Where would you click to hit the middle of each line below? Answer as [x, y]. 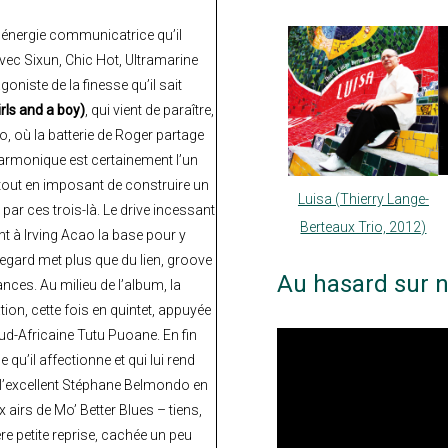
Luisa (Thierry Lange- [363, 199]
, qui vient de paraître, [149, 109]
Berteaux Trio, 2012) [363, 227]
